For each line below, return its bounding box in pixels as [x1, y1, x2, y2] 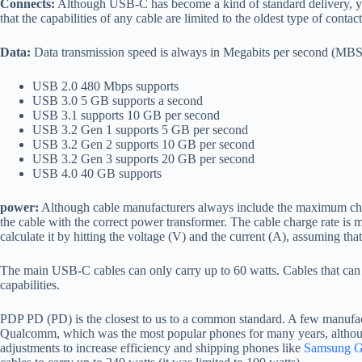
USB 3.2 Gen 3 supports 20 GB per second [32, 152, 255, 166]
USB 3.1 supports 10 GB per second [32, 108, 220, 122]
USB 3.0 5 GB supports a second [32, 94, 203, 107]
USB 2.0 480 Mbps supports [32, 79, 179, 93]
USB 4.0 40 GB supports [32, 166, 162, 180]
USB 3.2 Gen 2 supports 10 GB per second [32, 137, 255, 151]
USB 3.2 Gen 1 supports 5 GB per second [32, 123, 248, 137]
